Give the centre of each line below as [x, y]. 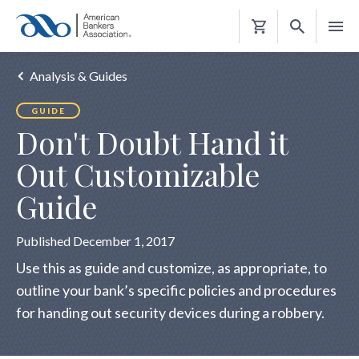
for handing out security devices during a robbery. [170, 313]
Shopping [276, 49]
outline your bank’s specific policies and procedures [176, 290]
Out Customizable [138, 174]
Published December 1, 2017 [95, 241]
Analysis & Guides [79, 76]
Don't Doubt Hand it [152, 142]
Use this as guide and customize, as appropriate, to [171, 268]
